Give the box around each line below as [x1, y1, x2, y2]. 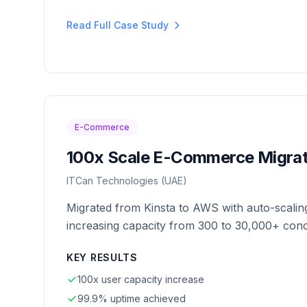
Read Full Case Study [66, 19, 169, 31]
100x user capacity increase [77, 273, 204, 285]
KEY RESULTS [66, 251, 138, 263]
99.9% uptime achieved [77, 293, 186, 304]
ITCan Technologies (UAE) [66, 175, 187, 186]
